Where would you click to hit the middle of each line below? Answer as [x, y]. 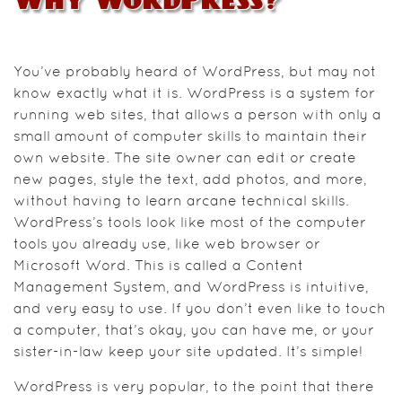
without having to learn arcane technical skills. [181, 201]
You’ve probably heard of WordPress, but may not [195, 72]
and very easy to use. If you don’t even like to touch [200, 309]
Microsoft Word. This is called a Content [158, 266]
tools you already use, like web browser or [167, 245]
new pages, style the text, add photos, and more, [190, 180]
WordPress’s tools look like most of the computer [190, 223]
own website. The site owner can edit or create [185, 158]
